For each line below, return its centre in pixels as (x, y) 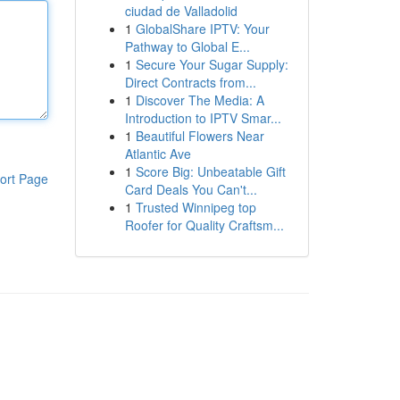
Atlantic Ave (158, 154)
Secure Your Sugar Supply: (212, 64)
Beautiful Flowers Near (200, 136)
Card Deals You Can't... (191, 189)
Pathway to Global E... (187, 46)
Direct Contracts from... (190, 82)
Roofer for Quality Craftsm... (204, 225)
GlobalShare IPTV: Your (202, 29)
